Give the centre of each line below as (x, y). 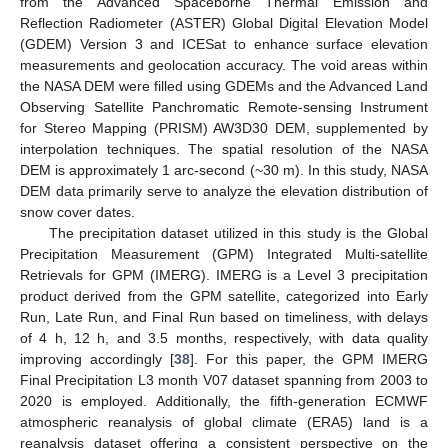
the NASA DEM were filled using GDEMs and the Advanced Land (224, 85)
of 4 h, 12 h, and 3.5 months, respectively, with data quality (224, 337)
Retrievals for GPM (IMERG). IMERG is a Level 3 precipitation (224, 274)
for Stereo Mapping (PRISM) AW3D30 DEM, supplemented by (224, 127)
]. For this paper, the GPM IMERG (309, 358)
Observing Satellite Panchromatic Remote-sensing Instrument (224, 106)
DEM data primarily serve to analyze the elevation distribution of (224, 190)
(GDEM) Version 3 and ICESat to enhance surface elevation (224, 43)
